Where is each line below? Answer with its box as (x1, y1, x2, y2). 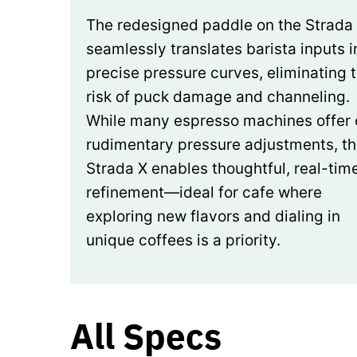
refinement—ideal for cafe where (86, 182, 322, 202)
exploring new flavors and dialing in (86, 206, 340, 226)
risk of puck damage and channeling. (86, 87, 350, 106)
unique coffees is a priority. (86, 230, 280, 249)
